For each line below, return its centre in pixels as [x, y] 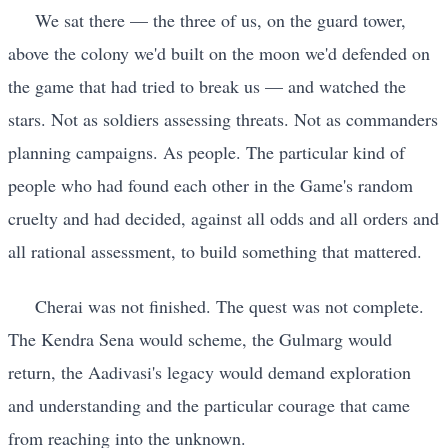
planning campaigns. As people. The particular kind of [206, 151]
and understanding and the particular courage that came [209, 405]
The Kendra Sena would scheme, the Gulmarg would [200, 339]
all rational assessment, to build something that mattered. [215, 250]
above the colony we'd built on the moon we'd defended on [219, 52]
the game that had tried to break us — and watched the [207, 85]
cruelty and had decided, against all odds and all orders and [223, 217]
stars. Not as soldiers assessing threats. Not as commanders [223, 118]
